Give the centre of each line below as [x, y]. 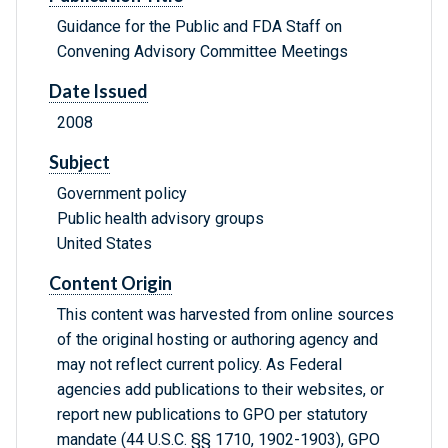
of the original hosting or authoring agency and [217, 340]
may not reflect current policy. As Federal [199, 365]
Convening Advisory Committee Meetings [202, 52]
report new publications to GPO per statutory [212, 415]
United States [104, 244]
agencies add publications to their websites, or [220, 390]
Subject [79, 162]
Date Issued [98, 91]
